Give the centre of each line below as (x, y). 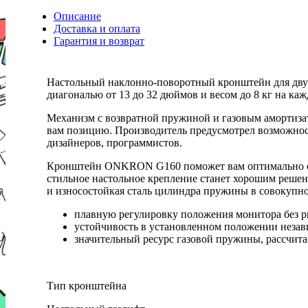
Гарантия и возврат (99, 41)
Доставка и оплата (97, 28)
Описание (77, 16)
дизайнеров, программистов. (114, 142)
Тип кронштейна (87, 285)
